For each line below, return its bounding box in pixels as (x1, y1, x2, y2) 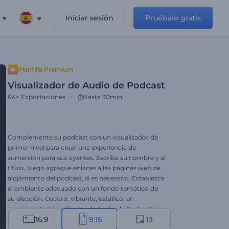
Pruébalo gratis (145, 13, 201, 22)
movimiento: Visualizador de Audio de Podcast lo (8, 205, 159, 213)
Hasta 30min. (83, 93, 124, 101)
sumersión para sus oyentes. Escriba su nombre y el (8, 154, 166, 162)
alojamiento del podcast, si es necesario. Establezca (8, 174, 165, 182)
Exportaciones (21, 93, 65, 101)
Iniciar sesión (65, 13, 113, 22)
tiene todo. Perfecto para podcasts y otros (8, 215, 136, 223)
